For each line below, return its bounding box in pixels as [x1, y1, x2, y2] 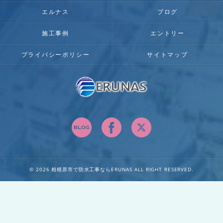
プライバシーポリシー [21, 50, 90, 58]
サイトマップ [147, 50, 188, 58]
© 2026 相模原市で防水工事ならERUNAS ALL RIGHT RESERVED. [29, 166, 194, 173]
